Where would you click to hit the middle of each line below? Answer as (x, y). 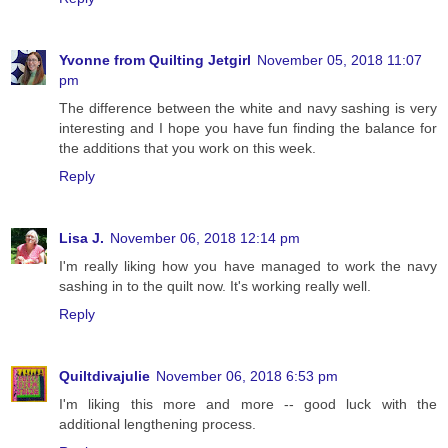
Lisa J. (81, 237)
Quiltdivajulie (104, 375)
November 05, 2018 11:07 (339, 59)
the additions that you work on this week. (187, 147)
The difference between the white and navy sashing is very (248, 107)
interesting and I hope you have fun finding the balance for (248, 127)
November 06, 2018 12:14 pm (205, 237)
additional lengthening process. (157, 423)
